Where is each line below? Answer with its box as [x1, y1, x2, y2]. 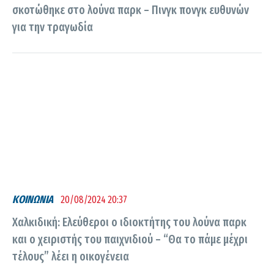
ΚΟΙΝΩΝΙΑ [12, 193, 53, 206]
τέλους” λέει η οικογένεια [12, 249, 129, 264]
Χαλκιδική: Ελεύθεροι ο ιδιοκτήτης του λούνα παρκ [12, 215, 246, 229]
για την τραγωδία [12, 20, 93, 34]
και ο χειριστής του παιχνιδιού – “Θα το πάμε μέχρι [12, 232, 248, 246]
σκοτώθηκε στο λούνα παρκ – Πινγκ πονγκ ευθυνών [12, 2, 249, 17]
